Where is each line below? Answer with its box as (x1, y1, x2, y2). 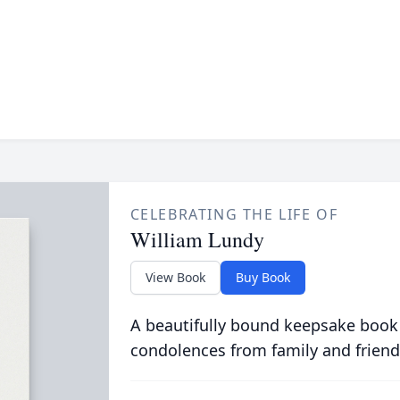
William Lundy (129, 225, 264, 254)
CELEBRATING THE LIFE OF (129, 204, 338, 224)
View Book (145, 269, 205, 286)
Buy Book (235, 269, 290, 286)
